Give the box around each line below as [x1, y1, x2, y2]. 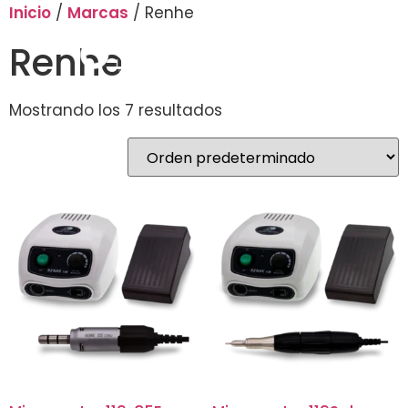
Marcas [67, 2, 128, 24]
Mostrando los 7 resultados [9, 99, 222, 121]
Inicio [9, 2, 51, 24]
